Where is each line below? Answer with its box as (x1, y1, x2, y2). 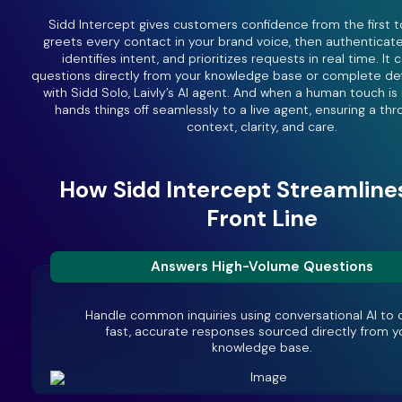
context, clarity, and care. (186, 118, 337, 135)
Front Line (205, 204, 318, 234)
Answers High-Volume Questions (150, 257, 373, 275)
